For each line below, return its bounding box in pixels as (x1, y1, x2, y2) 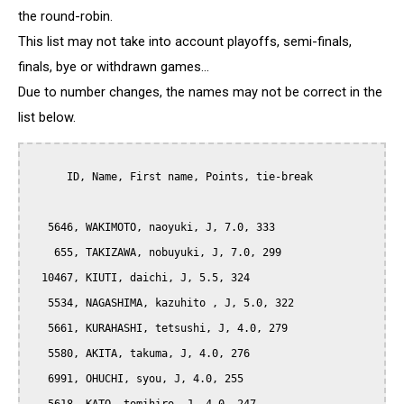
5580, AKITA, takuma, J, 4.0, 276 (29, 347, 48, 361)
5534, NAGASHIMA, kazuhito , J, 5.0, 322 (29, 297, 48, 310)
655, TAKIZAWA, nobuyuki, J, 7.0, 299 (29, 246, 54, 260)
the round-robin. (18, 7, 113, 24)
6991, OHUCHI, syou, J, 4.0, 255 (29, 372, 48, 386)
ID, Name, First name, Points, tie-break (29, 170, 67, 184)
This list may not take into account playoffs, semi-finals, (18, 32, 352, 50)
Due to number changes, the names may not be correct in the (18, 83, 382, 100)
